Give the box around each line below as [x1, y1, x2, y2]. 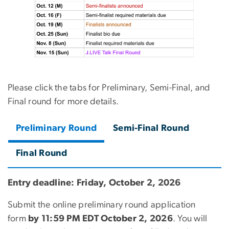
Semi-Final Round [113, 124, 190, 133]
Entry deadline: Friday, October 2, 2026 [8, 178, 181, 188]
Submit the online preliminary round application [8, 200, 196, 210]
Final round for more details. [8, 97, 119, 107]
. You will [173, 214, 208, 224]
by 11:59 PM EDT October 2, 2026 [28, 214, 173, 224]
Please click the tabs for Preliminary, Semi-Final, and [8, 83, 211, 93]
